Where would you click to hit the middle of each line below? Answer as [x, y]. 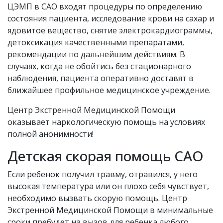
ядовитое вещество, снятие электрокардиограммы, [110, 30]
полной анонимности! [51, 134]
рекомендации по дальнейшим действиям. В [96, 54]
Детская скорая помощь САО [106, 156]
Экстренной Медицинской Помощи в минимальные [110, 210]
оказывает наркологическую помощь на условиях [106, 122]
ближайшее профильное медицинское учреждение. [109, 90]
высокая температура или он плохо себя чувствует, [108, 186]
